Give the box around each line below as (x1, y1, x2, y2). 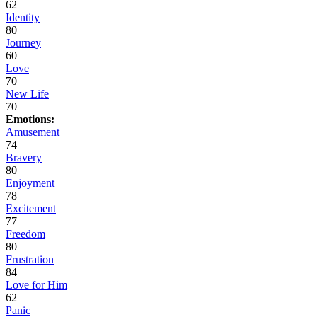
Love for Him (6, 279, 67, 292)
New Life (6, 88, 49, 100)
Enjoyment (6, 177, 54, 190)
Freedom (6, 228, 45, 241)
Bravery (6, 151, 42, 164)
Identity (6, 11, 40, 24)
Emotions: (6, 113, 54, 126)
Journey (6, 37, 41, 50)
